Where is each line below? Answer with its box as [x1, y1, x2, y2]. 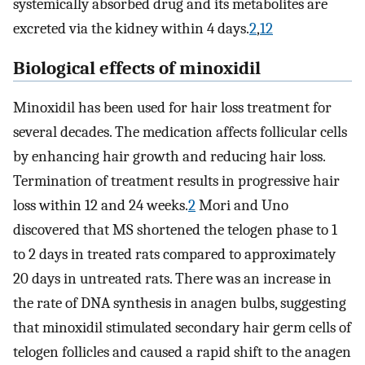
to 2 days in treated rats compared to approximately [13, 245, 336, 264]
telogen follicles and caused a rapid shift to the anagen [13, 343, 351, 362]
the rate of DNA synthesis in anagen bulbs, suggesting [13, 294, 346, 313]
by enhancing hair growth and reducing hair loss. [13, 147, 325, 166]
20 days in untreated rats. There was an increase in [13, 270, 332, 288]
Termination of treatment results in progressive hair [13, 172, 340, 191]
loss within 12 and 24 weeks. [13, 196, 188, 215]
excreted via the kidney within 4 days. [13, 19, 249, 37]
